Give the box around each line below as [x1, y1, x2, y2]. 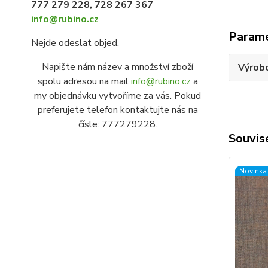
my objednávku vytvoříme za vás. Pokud [34, 89, 202, 102]
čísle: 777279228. [78, 118, 157, 131]
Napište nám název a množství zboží [42, 60, 194, 74]
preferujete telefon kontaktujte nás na [37, 103, 198, 117]
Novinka [239, 166, 267, 176]
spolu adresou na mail [37, 75, 131, 88]
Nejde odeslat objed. [31, 36, 119, 50]
